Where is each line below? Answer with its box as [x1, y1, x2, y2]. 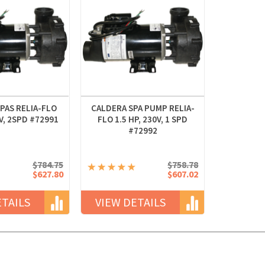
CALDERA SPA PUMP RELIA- [91, 102, 195, 114]
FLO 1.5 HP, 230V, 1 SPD [98, 114, 188, 125]
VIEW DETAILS [95, 195, 166, 209]
